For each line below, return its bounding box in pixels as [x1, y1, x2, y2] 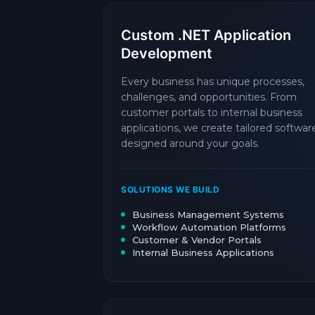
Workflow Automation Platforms [132, 221, 286, 233]
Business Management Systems [132, 209, 284, 220]
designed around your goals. [121, 137, 259, 150]
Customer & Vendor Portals [132, 234, 262, 245]
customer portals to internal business [121, 106, 302, 119]
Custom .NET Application [121, 27, 291, 44]
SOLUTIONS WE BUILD [121, 184, 219, 195]
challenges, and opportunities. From [121, 91, 297, 103]
